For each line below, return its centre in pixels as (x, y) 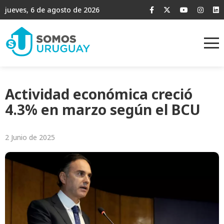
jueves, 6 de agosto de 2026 (52, 10)
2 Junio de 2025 (30, 137)
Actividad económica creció (99, 94)
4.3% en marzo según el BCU (103, 110)
